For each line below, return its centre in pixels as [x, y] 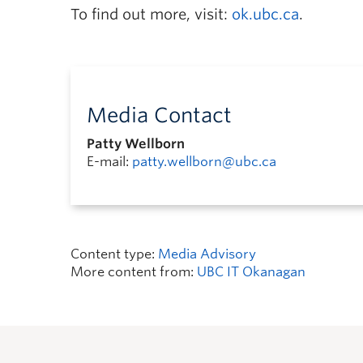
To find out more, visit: [151, 14]
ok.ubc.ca [265, 14]
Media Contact [159, 115]
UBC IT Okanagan [251, 272]
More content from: [134, 272]
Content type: [114, 254]
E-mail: [109, 162]
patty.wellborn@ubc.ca [204, 162]
